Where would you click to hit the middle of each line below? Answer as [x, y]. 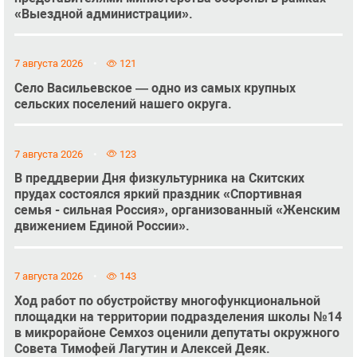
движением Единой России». [102, 226]
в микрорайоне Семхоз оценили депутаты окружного [177, 332]
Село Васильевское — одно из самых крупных [155, 88]
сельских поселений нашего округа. [123, 104]
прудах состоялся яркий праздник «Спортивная [158, 194]
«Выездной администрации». [103, 14]
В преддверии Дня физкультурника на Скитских [159, 178]
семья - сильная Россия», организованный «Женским [177, 210]
